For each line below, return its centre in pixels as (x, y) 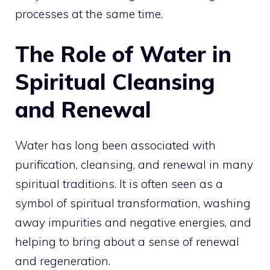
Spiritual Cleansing (115, 82)
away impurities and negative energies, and (133, 223)
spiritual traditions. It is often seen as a (119, 184)
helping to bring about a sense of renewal (127, 242)
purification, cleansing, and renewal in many (134, 165)
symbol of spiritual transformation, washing (133, 203)
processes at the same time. (89, 14)
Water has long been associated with (115, 146)
